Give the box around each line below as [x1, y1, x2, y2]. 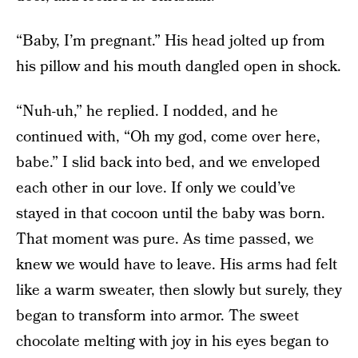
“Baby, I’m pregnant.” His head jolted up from [16, 30, 325, 52]
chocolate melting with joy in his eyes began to [16, 331, 328, 352]
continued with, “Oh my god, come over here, [16, 126, 320, 148]
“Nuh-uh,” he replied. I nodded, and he [16, 101, 278, 122]
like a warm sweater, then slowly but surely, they [16, 280, 342, 301]
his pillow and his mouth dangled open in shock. [16, 56, 341, 78]
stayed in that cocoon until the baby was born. [16, 203, 325, 225]
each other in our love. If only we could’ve [16, 177, 296, 199]
